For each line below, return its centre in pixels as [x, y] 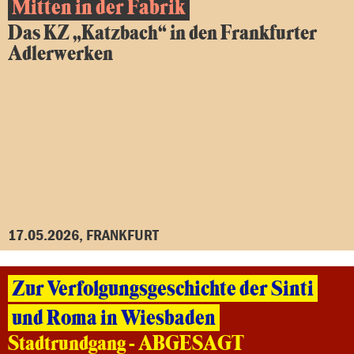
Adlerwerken [60, 54]
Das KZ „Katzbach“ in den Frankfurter [162, 33]
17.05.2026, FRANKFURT [83, 234]
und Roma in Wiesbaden [114, 318]
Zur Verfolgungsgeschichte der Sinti [163, 289]
